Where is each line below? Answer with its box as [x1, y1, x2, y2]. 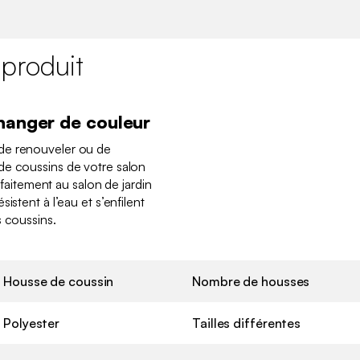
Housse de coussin [3, 273, 114, 290]
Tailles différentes [192, 315, 301, 332]
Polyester [3, 315, 60, 332]
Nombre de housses [192, 273, 310, 290]
